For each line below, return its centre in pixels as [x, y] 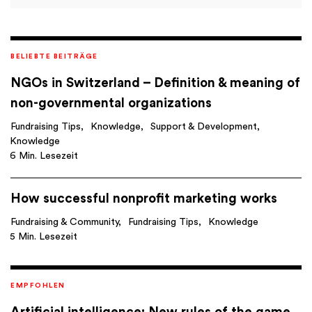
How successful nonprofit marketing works [144, 198]
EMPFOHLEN [38, 285]
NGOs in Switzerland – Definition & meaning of [155, 83]
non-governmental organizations [111, 103]
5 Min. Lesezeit [44, 236]
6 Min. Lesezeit [44, 156]
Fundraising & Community [64, 222]
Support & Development [204, 126]
